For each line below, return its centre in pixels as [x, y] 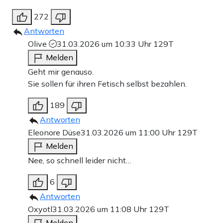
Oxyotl [40, 209]
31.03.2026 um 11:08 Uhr [101, 209]
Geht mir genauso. [61, 72]
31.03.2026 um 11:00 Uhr [129, 133]
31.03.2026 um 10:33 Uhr [105, 44]
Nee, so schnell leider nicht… [80, 161]
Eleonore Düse [54, 133]
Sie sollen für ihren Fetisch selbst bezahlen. [107, 84]
